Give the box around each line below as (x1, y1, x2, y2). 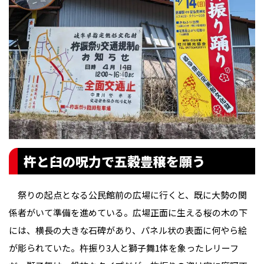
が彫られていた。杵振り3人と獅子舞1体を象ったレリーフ (9, 242, 239, 255)
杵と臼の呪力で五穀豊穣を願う (24, 151, 205, 171)
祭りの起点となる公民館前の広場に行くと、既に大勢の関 (9, 189, 247, 202)
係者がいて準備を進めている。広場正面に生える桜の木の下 (9, 206, 247, 219)
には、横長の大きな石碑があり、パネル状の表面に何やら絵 (9, 224, 247, 237)
